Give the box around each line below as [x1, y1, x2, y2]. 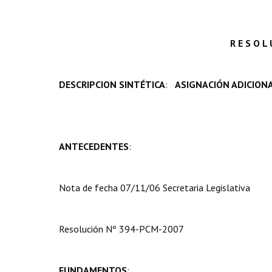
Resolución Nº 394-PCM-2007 [59, 223, 184, 235]
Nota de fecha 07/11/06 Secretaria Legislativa [59, 182, 250, 194]
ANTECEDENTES [59, 140, 129, 152]
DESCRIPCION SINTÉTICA [59, 78, 165, 90]
